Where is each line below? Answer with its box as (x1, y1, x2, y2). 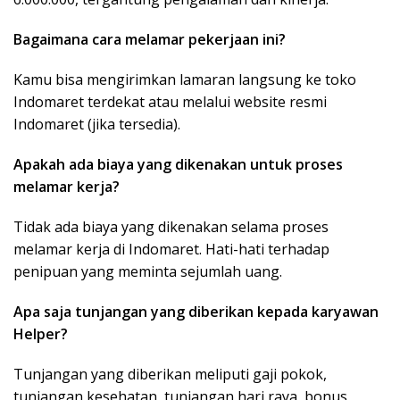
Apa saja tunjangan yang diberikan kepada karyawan (13, 302, 379, 322)
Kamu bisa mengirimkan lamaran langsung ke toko (13, 70, 356, 90)
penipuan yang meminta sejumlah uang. (13, 262, 282, 282)
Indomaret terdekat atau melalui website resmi (13, 92, 327, 112)
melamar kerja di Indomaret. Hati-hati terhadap (13, 239, 329, 260)
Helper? (13, 324, 68, 345)
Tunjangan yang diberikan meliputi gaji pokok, (13, 364, 327, 385)
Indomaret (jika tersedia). (13, 114, 180, 135)
